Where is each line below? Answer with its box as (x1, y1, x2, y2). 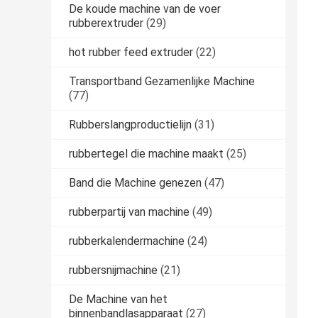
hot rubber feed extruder (69, 45, 193, 60)
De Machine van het (69, 292, 168, 307)
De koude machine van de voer (69, 2, 221, 16)
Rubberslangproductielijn (69, 118, 192, 132)
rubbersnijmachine (69, 263, 158, 278)
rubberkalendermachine (69, 234, 185, 248)
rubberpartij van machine (69, 205, 190, 219)
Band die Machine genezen (69, 176, 202, 190)
